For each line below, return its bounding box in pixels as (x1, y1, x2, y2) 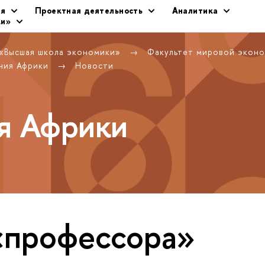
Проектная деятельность (34, 5, 146, 16)
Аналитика (172, 5, 221, 16)
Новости (75, 60, 114, 71)
